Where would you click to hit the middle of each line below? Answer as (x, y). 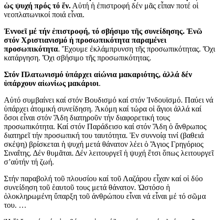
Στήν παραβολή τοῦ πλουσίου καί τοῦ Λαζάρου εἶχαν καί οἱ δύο (103, 178)
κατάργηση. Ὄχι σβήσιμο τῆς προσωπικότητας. (78, 57)
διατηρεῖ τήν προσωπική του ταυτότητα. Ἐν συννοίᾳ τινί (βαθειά (104, 135)
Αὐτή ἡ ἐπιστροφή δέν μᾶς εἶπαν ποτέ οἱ (135, 5)
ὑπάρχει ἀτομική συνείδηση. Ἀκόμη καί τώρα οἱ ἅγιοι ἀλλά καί (103, 109)
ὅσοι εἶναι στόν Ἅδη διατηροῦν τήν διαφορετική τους (87, 117)
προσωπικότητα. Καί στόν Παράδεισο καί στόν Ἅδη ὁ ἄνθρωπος (105, 126)
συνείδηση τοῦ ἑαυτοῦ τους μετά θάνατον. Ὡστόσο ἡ (87, 187)
